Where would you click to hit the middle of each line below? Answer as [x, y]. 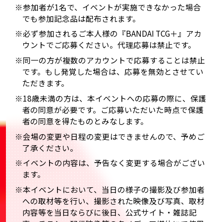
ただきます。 [46, 83]
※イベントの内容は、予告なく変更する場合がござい [110, 163]
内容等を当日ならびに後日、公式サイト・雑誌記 [110, 212]
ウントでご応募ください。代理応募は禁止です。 [109, 45]
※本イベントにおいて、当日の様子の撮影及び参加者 [110, 190]
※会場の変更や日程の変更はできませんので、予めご [110, 136]
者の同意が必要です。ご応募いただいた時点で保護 [113, 109]
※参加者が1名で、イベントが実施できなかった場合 [108, 7]
